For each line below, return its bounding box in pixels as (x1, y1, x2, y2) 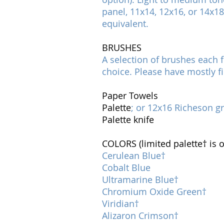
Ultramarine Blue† (102, 173, 178, 185)
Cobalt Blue (102, 161, 150, 173)
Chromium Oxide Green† (102, 185, 206, 197)
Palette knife (102, 113, 154, 125)
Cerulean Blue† (102, 149, 165, 161)
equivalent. (102, 17, 148, 29)
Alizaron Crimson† (102, 209, 178, 221)
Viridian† (102, 197, 139, 209)
